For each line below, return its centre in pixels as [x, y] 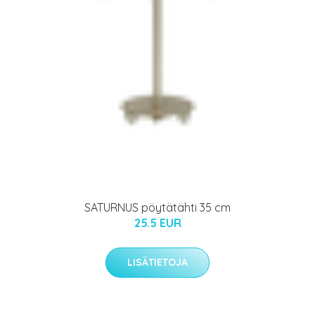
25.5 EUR [157, 223]
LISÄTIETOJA [157, 263]
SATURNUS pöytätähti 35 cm [157, 208]
